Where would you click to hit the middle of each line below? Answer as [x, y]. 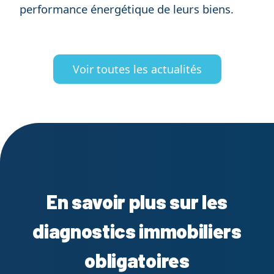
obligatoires [137, 260]
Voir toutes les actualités [137, 69]
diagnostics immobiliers [137, 230]
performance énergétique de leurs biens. [127, 9]
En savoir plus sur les [137, 201]
